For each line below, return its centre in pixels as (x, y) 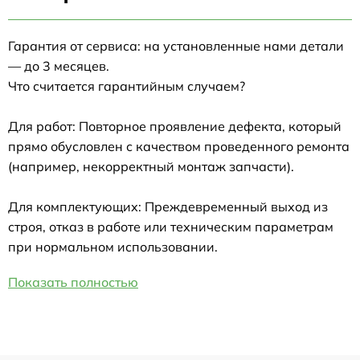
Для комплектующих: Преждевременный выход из (168, 206)
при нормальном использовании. (113, 246)
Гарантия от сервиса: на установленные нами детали (176, 45)
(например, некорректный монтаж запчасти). (151, 166)
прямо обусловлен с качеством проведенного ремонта (179, 146)
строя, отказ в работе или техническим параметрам (171, 226)
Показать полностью (73, 282)
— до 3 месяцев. (59, 65)
